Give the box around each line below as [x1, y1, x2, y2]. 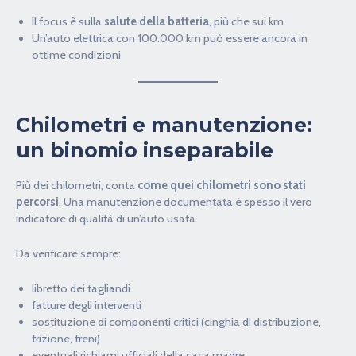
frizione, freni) [32, 331, 100, 346]
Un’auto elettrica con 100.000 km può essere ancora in [32, 30, 308, 45]
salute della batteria [104, 14, 209, 29]
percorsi [16, 194, 59, 209]
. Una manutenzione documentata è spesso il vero [59, 194, 312, 209]
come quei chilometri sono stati [137, 177, 306, 192]
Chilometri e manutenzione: [16, 113, 312, 137]
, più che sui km [209, 14, 284, 29]
